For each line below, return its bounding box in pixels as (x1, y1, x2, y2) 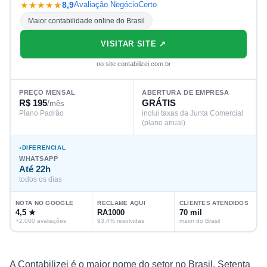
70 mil (179, 207, 202, 217)
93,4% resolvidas (97, 217, 145, 224)
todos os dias (19, 175, 62, 184)
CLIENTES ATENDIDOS (179, 199, 249, 206)
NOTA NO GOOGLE (15, 199, 74, 206)
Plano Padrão (19, 108, 64, 117)
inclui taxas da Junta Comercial (142, 108, 243, 117)
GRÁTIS (142, 97, 176, 108)
